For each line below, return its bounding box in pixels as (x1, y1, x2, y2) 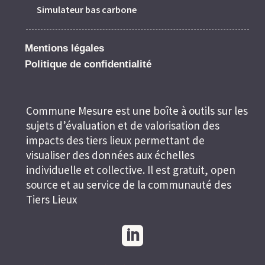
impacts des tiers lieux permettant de (26, 133, 205, 148)
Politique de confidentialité (25, 59, 151, 70)
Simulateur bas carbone (37, 4, 137, 16)
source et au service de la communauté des (26, 177, 231, 192)
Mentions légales (25, 43, 104, 54)
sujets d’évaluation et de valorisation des (26, 118, 219, 133)
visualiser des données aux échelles (26, 148, 195, 163)
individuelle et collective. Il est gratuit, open (26, 163, 235, 177)
